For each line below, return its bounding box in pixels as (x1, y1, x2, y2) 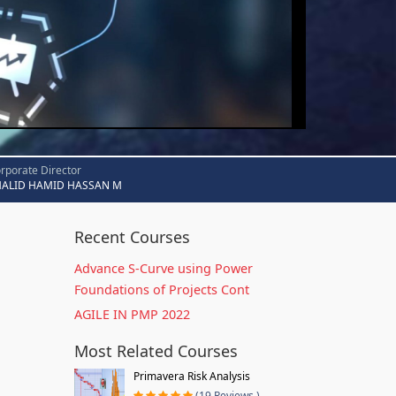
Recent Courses (73, 226, 190, 247)
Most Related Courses (73, 340, 238, 362)
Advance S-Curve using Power (73, 260, 253, 277)
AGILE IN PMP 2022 (73, 306, 190, 323)
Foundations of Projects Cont (73, 281, 249, 298)
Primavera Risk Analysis (133, 369, 250, 384)
